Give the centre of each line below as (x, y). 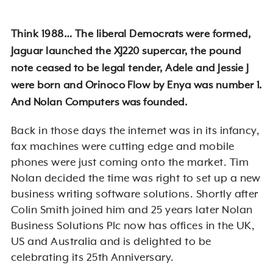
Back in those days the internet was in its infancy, (135, 131)
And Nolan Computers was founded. (99, 103)
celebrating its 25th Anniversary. (92, 257)
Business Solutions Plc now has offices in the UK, (133, 226)
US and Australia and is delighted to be (111, 242)
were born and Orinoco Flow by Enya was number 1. (136, 86)
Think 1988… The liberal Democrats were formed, (131, 35)
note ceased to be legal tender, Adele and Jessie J (130, 69)
